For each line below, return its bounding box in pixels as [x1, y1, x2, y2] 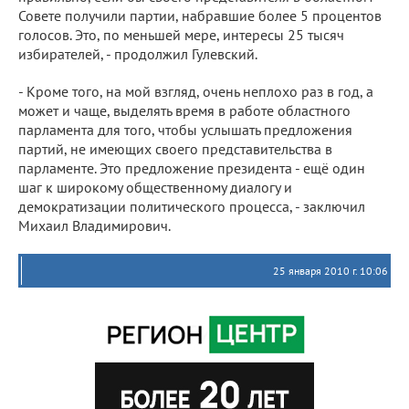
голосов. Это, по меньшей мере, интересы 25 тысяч [18, 25, 344, 44]
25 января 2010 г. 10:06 [273, 263, 388, 278]
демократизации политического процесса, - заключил [18, 196, 365, 215]
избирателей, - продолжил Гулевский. [18, 44, 257, 63]
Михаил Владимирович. [18, 215, 171, 235]
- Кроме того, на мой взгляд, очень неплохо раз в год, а [18, 81, 373, 100]
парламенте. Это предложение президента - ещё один [18, 158, 365, 177]
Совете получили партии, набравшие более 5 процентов [18, 5, 382, 25]
